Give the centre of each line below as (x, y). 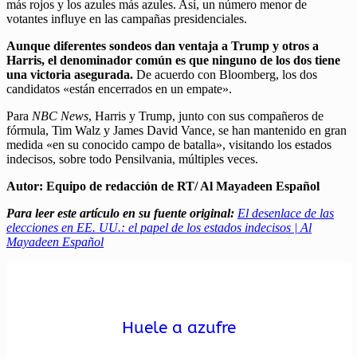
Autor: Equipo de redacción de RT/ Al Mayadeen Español (163, 186)
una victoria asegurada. (70, 74)
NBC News (60, 116)
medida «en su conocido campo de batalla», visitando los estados (169, 144)
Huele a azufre (178, 328)
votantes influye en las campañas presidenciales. (127, 18)
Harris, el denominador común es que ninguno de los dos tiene (173, 60)
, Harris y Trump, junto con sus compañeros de (206, 116)
